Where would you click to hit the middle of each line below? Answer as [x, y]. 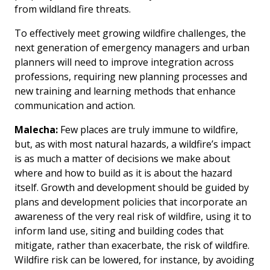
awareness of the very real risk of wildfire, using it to [133, 216]
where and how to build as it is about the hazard [123, 173]
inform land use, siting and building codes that [119, 231]
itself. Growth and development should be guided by [132, 187]
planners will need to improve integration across [124, 62]
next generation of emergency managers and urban [132, 47]
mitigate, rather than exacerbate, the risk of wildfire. [132, 245]
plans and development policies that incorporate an [131, 202]
